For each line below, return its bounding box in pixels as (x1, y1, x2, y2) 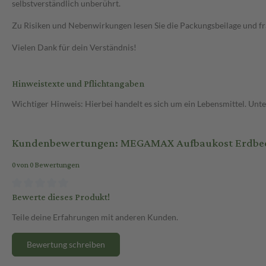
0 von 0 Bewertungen (12, 159, 80, 173)
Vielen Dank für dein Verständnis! (12, 42, 137, 53)
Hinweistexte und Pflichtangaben (12, 75, 144, 93)
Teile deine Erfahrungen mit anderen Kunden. (12, 211, 178, 222)
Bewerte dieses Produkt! (12, 188, 110, 206)
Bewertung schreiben (27, 239, 105, 249)
